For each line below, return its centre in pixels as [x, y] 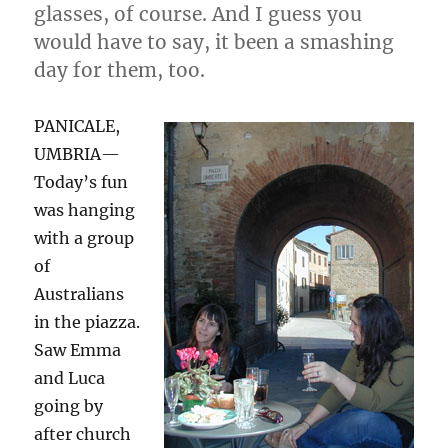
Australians [79, 294]
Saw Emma [78, 350]
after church [83, 434]
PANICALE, [77, 126]
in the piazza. [87, 322]
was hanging [85, 210]
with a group [84, 238]
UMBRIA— [77, 154]
